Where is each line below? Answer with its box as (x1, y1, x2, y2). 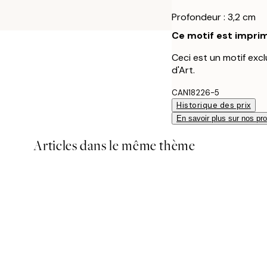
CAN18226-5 (172, 87, 219, 98)
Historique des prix (176, 100, 251, 110)
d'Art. (172, 63, 195, 76)
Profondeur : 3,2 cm (172, 10, 256, 23)
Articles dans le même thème (33, 136, 195, 155)
